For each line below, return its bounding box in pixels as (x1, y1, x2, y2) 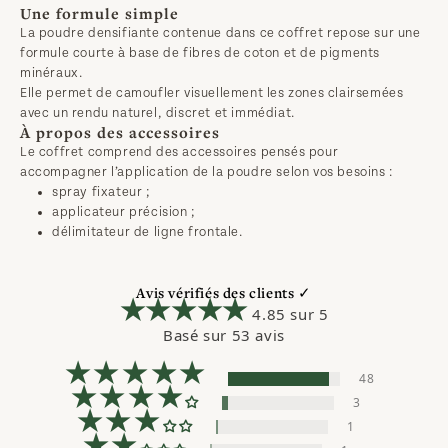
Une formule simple (20, 3, 179, 24)
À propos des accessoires (20, 122, 220, 143)
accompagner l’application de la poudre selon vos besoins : (20, 165, 393, 179)
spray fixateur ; (52, 185, 151, 199)
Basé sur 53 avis (163, 325, 285, 345)
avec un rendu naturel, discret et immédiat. (20, 106, 295, 120)
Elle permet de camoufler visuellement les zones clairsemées (20, 86, 408, 100)
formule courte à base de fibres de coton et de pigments (20, 46, 384, 60)
